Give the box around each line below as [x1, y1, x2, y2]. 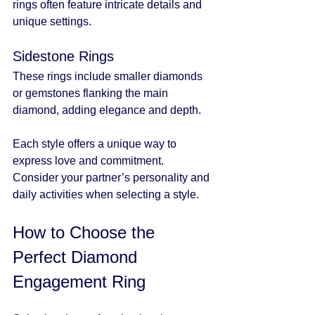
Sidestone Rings [13, 48, 114, 64]
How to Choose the [13, 222, 160, 242]
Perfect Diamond [13, 247, 142, 266]
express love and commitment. [13, 154, 167, 167]
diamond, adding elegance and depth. [13, 103, 201, 116]
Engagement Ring [13, 271, 146, 291]
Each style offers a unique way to [13, 137, 179, 150]
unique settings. [13, 15, 91, 27]
